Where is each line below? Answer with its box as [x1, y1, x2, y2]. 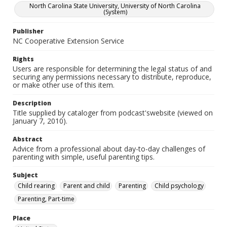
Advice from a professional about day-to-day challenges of [13, 144, 205, 154]
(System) [103, 8, 127, 16]
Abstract [13, 135, 43, 143]
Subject [13, 171, 38, 179]
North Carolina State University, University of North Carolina [29, 2, 201, 10]
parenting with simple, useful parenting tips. [13, 152, 155, 162]
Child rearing [18, 181, 55, 190]
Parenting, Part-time [18, 195, 74, 203]
